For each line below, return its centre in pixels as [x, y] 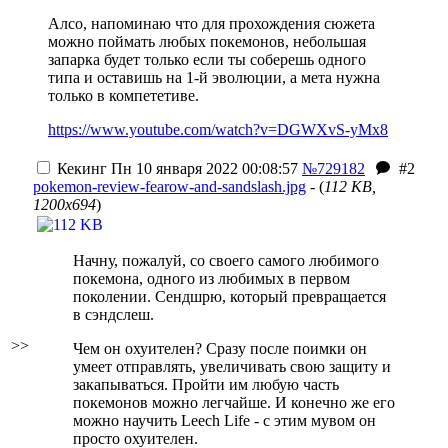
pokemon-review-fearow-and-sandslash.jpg [169, 186]
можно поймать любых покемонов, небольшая [207, 41]
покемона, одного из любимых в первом [211, 278]
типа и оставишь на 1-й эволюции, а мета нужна [214, 77]
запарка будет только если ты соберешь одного [207, 59]
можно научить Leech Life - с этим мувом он [224, 420]
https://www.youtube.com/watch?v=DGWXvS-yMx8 [218, 129]
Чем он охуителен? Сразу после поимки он [220, 348]
